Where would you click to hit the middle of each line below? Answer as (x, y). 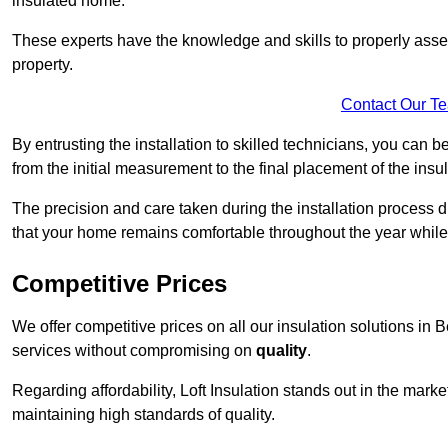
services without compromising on (134, 351)
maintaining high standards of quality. (143, 415)
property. (42, 65)
